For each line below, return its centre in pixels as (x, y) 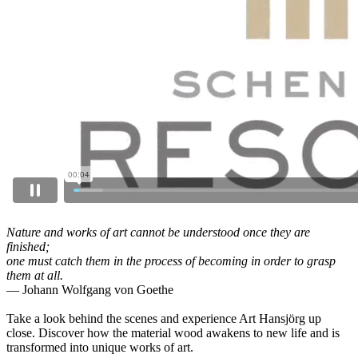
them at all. (35, 275)
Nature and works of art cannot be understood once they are (158, 232)
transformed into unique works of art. (100, 347)
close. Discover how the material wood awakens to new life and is (173, 333)
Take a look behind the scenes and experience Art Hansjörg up (164, 318)
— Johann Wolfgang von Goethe (90, 290)
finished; (28, 247)
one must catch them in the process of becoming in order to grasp (171, 261)
